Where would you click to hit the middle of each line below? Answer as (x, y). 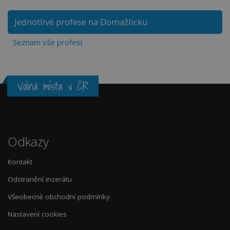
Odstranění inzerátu (40, 179)
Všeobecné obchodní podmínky (59, 197)
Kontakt (20, 162)
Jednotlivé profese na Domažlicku (81, 22)
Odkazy (28, 141)
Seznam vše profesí (47, 42)
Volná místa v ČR (53, 86)
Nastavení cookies (37, 214)
